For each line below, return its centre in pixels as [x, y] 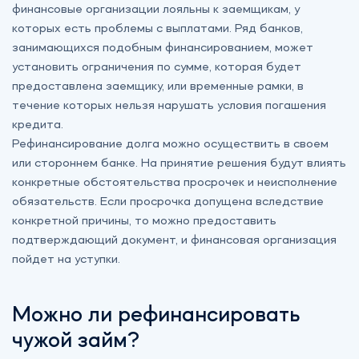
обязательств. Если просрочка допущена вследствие [168, 202]
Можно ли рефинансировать [156, 316]
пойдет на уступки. [66, 260]
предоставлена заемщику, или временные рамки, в [158, 87]
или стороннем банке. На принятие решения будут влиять [179, 164]
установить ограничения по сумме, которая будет [157, 68]
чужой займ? [76, 342]
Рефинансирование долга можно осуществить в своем [170, 145]
